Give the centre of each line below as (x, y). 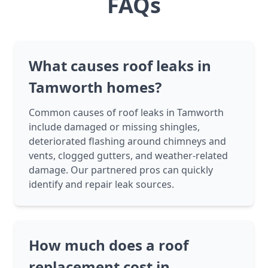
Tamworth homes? (95, 87)
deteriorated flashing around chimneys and (127, 141)
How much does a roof (109, 245)
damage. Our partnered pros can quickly (121, 170)
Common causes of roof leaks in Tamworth (126, 113)
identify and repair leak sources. (101, 185)
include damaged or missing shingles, (114, 127)
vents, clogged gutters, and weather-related (128, 156)
